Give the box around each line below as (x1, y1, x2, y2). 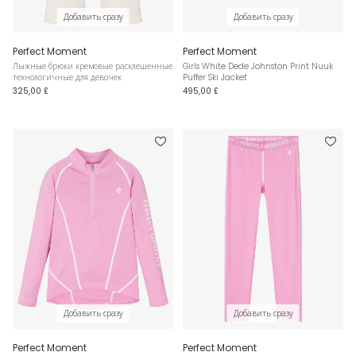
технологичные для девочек (13, 71, 122, 83)
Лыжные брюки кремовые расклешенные (13, 60, 172, 72)
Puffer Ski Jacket (183, 71, 247, 83)
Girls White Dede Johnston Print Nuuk (183, 60, 333, 72)
